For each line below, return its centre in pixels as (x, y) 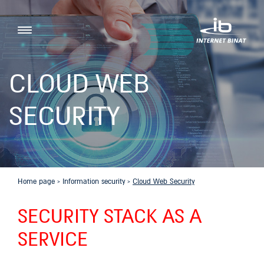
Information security (94, 182)
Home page (36, 182)
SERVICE (53, 240)
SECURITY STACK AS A (110, 217)
